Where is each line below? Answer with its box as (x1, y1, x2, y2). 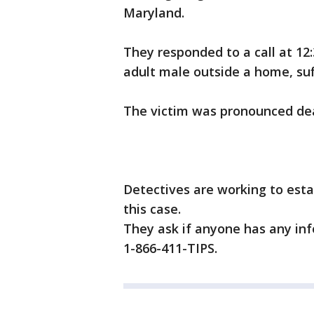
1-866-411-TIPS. (123, 240, 217, 257)
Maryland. (123, 4, 184, 21)
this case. (123, 200, 181, 217)
